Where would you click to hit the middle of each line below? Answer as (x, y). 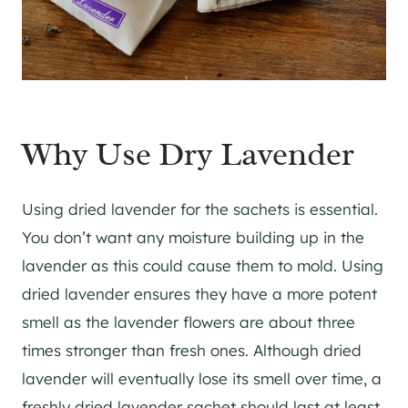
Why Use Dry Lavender (188, 154)
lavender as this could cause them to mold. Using (203, 265)
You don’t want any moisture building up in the (193, 237)
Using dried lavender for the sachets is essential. (200, 209)
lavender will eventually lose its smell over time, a (202, 378)
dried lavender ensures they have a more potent (199, 294)
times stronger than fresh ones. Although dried (192, 350)
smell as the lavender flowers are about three (189, 322)
